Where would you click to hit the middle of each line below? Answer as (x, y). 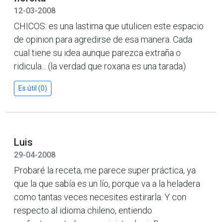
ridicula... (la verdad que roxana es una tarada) (100, 66)
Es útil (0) (33, 88)
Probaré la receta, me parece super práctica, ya (105, 170)
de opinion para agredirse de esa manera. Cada (103, 39)
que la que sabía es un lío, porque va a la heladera (107, 183)
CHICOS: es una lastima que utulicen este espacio (109, 26)
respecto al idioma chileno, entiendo (83, 210)
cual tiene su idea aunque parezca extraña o (97, 53)
